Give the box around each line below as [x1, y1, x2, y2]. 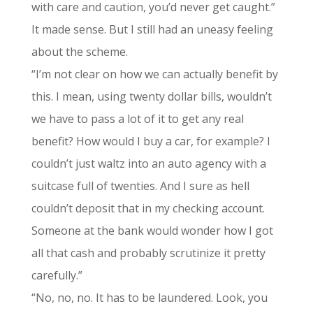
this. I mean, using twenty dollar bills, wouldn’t [31, 89, 272, 104]
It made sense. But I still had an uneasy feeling [31, 22, 273, 37]
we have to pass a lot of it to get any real [31, 111, 244, 126]
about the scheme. [31, 44, 128, 59]
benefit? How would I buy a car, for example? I [31, 133, 270, 149]
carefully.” [31, 268, 82, 283]
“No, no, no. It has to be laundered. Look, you [31, 290, 268, 305]
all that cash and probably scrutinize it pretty [31, 245, 265, 261]
